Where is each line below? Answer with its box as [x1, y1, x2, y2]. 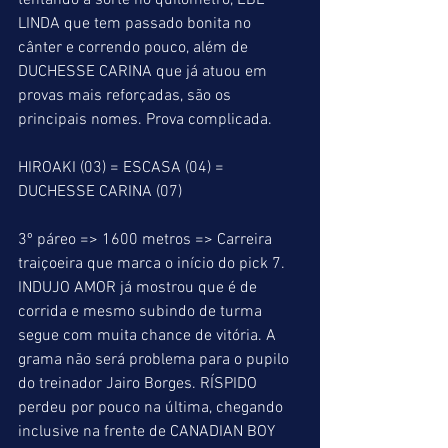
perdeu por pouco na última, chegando [18, 398, 287, 418]
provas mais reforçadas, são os [18, 86, 235, 106]
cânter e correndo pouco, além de [18, 38, 252, 58]
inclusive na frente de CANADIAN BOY [18, 422, 279, 442]
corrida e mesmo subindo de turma [18, 302, 266, 322]
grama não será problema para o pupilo [18, 350, 293, 370]
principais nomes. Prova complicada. [18, 110, 272, 130]
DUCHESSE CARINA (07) [18, 182, 182, 202]
